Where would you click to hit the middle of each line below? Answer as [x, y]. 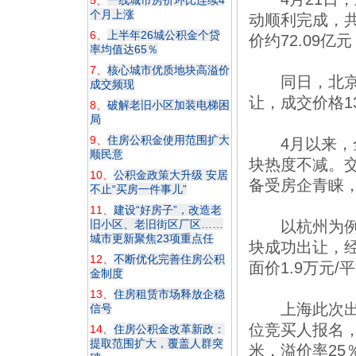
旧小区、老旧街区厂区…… [157, 224]
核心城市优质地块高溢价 [168, 70]
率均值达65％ [124, 49]
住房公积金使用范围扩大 [168, 140]
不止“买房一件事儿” [138, 189]
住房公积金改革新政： [169, 329]
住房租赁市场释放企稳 [169, 294]
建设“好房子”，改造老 [168, 210]
